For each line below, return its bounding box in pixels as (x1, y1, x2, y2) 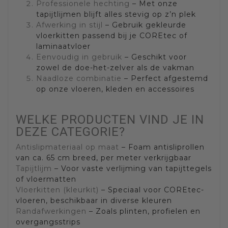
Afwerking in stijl (36, 20, 103, 30)
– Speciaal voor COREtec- (99, 185, 204, 195)
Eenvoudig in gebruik (36, 52, 122, 62)
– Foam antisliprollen (119, 142, 205, 152)
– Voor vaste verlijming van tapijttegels (52, 164, 212, 174)
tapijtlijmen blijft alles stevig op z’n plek (36, 10, 196, 19)
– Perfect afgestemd (122, 74, 208, 83)
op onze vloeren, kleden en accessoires (36, 84, 194, 94)
